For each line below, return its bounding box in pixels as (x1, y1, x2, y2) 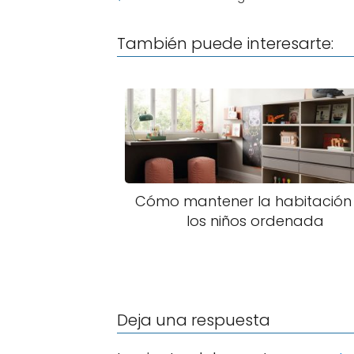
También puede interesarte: (117, 32, 333, 55)
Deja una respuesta (117, 309, 270, 331)
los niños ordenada (186, 211, 324, 231)
